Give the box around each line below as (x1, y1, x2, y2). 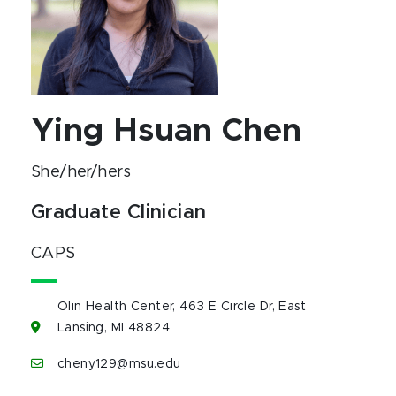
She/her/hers (31, 164, 131, 180)
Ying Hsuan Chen (31, 115, 302, 147)
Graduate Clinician (31, 203, 207, 223)
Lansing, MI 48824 (57, 322, 171, 334)
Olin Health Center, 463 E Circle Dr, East (57, 301, 307, 313)
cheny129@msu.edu (57, 358, 181, 370)
